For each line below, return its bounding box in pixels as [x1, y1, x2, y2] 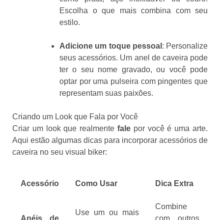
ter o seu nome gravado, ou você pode [59, 65, 208, 74]
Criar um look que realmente [12, 124, 117, 133]
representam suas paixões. [59, 88, 153, 97]
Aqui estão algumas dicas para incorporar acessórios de [12, 136, 208, 144]
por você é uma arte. [131, 124, 208, 133]
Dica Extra [155, 179, 193, 188]
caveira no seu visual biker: [12, 147, 107, 156]
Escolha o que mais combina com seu [59, 6, 208, 15]
